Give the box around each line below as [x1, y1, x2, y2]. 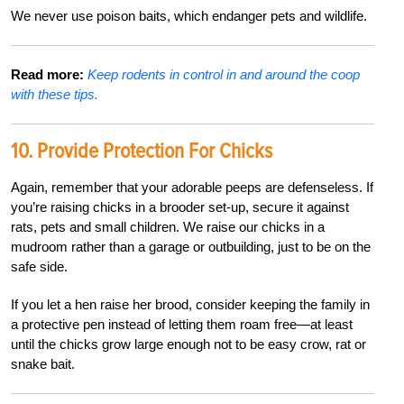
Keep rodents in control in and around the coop [87, 66, 360, 82]
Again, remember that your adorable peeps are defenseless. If [11, 179, 373, 195]
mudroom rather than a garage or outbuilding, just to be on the [11, 238, 371, 254]
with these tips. [11, 86, 98, 102]
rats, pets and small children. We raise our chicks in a [11, 218, 325, 234]
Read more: [11, 66, 84, 82]
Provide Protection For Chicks [37, 137, 272, 164]
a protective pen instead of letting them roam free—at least [11, 316, 353, 332]
